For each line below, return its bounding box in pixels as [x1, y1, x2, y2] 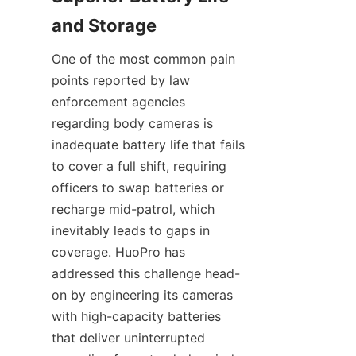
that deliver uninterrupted [52, 330, 205, 346]
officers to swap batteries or [52, 180, 224, 196]
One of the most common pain [52, 51, 235, 68]
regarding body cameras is [52, 115, 213, 132]
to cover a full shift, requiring [52, 158, 226, 175]
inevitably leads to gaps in [52, 222, 210, 239]
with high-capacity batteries [52, 308, 221, 325]
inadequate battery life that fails [52, 137, 245, 153]
